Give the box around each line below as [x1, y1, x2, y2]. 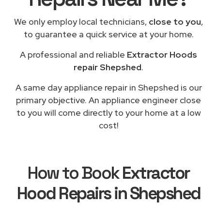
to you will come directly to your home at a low [16, 107, 201, 118]
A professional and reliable [20, 48, 127, 60]
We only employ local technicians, [14, 15, 149, 27]
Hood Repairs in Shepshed [16, 182, 201, 204]
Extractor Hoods [127, 48, 197, 60]
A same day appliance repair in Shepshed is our [15, 81, 202, 93]
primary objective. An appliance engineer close [16, 94, 201, 106]
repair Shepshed [74, 61, 141, 73]
